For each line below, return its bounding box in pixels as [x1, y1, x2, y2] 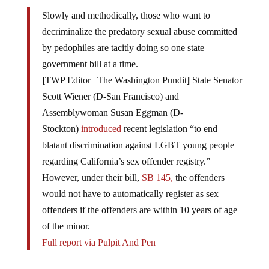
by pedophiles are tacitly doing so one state [41, 32, 204, 43]
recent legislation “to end [121, 113, 217, 124]
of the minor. [41, 211, 90, 222]
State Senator [189, 65, 242, 76]
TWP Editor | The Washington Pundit [44, 65, 187, 76]
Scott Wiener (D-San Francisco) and [41, 81, 179, 92]
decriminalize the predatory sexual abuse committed [41, 16, 237, 27]
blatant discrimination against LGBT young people [41, 130, 234, 141]
